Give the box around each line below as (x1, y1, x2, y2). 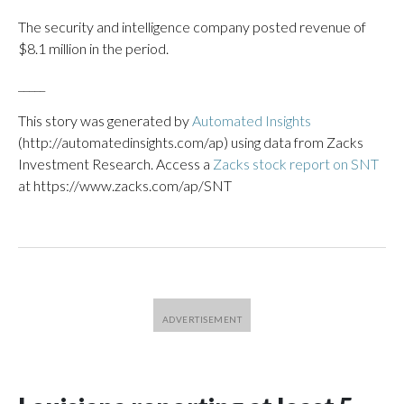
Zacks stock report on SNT (213, 155, 379, 172)
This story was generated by (18, 112, 192, 129)
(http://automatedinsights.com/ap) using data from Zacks (18, 133, 363, 151)
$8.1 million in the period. (18, 40, 169, 57)
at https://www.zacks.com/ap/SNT (18, 177, 232, 194)
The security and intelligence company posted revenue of (18, 18, 366, 35)
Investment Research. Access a (18, 155, 213, 172)
